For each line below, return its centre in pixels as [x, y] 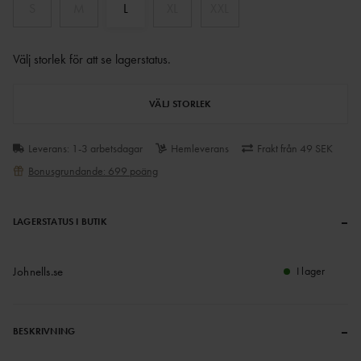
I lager [311, 271]
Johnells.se [38, 272]
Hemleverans [200, 149]
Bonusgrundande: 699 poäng [93, 171]
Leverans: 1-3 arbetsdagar [85, 149]
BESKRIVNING [44, 332]
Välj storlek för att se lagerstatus [90, 60]
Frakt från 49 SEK [295, 149]
